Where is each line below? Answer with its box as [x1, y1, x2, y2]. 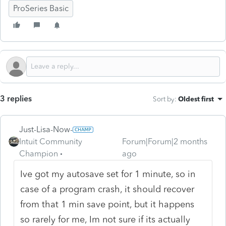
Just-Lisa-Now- [19, 124, 73, 134]
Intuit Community [19, 136, 82, 146]
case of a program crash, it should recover [20, 183, 195, 195]
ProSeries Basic [13, 3, 69, 13]
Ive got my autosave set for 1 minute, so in [20, 168, 196, 180]
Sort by [153, 94, 175, 103]
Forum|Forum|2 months [122, 136, 208, 146]
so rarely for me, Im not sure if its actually [20, 213, 191, 225]
